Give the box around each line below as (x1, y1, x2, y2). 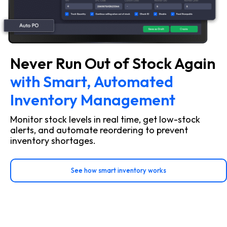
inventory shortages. (10, 134, 96, 146)
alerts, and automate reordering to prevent (10, 124, 188, 136)
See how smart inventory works (71, 166, 166, 174)
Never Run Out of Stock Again (10, 53, 215, 73)
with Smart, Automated (10, 71, 173, 91)
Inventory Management (10, 90, 175, 109)
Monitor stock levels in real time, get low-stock (10, 113, 200, 125)
